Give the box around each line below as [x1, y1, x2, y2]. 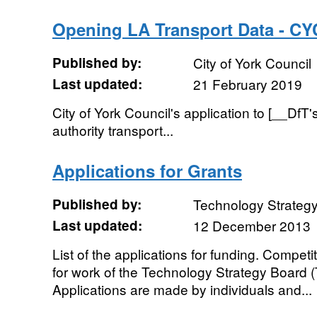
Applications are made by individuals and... [52, 279, 312, 299]
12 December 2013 [192, 216, 311, 235]
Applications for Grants [52, 158, 242, 183]
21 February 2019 [192, 74, 302, 93]
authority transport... [52, 120, 173, 139]
